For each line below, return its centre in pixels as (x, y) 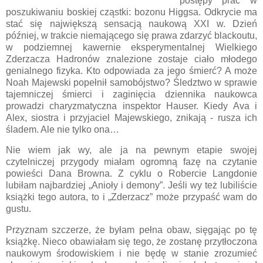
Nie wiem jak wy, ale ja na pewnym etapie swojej (131, 150)
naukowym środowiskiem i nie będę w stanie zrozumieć (131, 254)
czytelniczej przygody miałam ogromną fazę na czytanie (131, 162)
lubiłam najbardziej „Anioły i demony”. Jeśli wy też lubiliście (131, 186)
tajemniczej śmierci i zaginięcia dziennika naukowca (131, 94)
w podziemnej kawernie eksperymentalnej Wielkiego (131, 47)
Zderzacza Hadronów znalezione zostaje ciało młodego (131, 59)
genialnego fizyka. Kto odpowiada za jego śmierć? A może (131, 70)
